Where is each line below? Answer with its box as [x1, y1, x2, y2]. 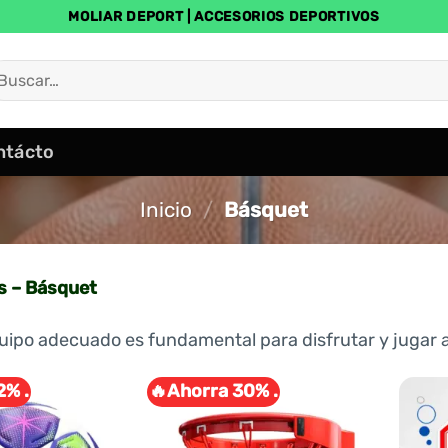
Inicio [139, 198, 192, 222]
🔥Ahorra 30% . [148, 380, 278, 402]
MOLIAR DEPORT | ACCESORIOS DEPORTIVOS [68, 8, 380, 24]
